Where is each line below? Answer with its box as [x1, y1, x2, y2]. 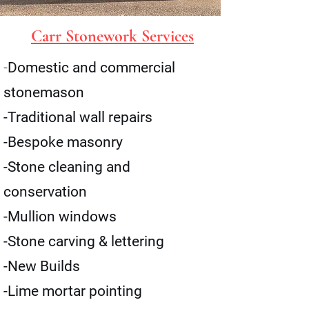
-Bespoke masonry [3, 134, 126, 150]
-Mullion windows [3, 208, 117, 225]
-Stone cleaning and [3, 159, 130, 175]
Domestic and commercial [8, 59, 175, 76]
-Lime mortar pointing [3, 283, 142, 299]
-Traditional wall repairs [3, 109, 152, 126]
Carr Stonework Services [31, 26, 194, 46]
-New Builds [3, 258, 80, 275]
